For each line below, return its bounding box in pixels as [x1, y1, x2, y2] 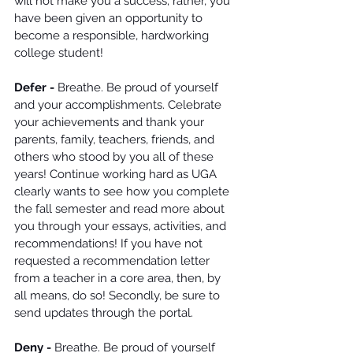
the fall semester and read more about [14, 202, 228, 216]
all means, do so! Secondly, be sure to [14, 288, 223, 303]
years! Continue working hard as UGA [14, 167, 220, 181]
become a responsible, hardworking [14, 28, 212, 43]
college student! [14, 46, 103, 60]
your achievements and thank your [14, 115, 207, 129]
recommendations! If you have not [14, 236, 206, 251]
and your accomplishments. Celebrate [14, 98, 225, 112]
